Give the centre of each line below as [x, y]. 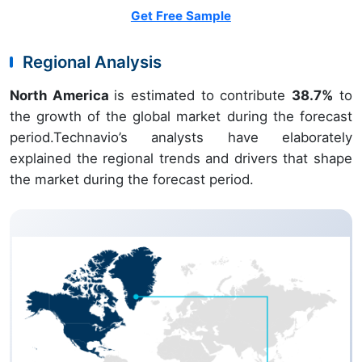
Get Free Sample [181, 16]
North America [62, 96]
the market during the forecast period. [132, 180]
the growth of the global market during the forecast [181, 117]
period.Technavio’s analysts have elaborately [181, 138]
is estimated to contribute [203, 96]
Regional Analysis [92, 62]
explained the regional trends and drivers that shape [181, 159]
